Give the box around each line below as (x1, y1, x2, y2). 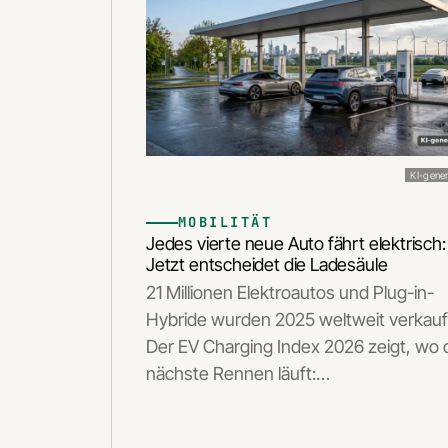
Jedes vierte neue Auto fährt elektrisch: (146, 233, 446, 255)
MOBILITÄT (178, 213, 273, 232)
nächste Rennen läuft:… (146, 363, 330, 385)
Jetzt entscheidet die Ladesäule (146, 254, 388, 276)
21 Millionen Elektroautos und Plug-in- (146, 282, 434, 304)
